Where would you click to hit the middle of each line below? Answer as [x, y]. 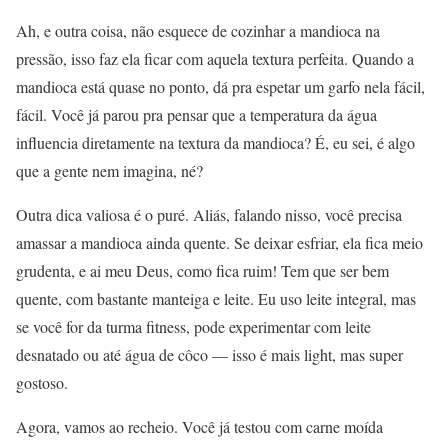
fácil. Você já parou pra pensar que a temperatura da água [196, 114]
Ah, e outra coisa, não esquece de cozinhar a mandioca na [198, 30]
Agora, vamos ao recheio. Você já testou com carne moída [199, 426]
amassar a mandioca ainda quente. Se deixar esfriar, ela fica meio [219, 242]
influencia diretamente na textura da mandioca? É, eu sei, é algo [215, 142]
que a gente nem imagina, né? [109, 170]
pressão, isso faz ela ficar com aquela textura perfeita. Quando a [215, 58]
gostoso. [42, 382]
